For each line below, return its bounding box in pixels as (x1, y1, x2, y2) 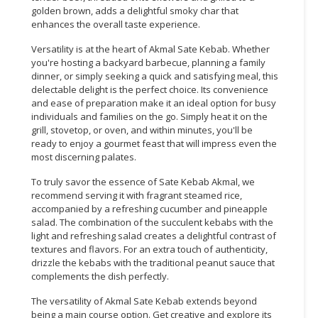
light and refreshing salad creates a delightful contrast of (31, 229, 276, 242)
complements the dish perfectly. (31, 269, 169, 283)
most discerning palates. (31, 150, 136, 163)
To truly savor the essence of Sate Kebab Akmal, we (31, 175, 255, 188)
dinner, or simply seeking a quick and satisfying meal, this (31, 69, 278, 82)
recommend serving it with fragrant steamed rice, (31, 188, 242, 202)
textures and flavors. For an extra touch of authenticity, (31, 242, 268, 256)
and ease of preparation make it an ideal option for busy (31, 96, 276, 109)
